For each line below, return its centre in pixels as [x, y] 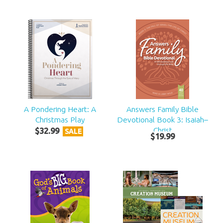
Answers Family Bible [163, 109]
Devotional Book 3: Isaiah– [163, 119]
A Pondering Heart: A [60, 109]
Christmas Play [60, 119]
